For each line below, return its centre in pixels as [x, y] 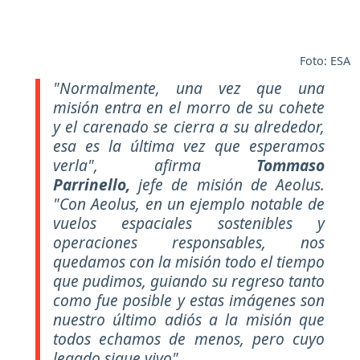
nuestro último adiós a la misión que [189, 320]
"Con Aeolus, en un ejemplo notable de [189, 204]
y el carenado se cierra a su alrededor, [189, 127]
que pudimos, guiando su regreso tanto [189, 281]
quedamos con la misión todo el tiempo [189, 262]
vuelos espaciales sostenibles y [189, 223]
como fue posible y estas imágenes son [189, 301]
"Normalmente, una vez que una [189, 88]
